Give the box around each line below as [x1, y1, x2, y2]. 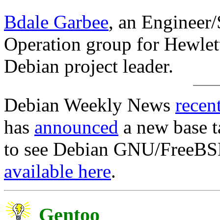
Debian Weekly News [4, 94, 175, 116]
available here [4, 161, 111, 182]
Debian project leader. [4, 55, 173, 77]
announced [34, 116, 118, 138]
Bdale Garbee [4, 11, 109, 33]
